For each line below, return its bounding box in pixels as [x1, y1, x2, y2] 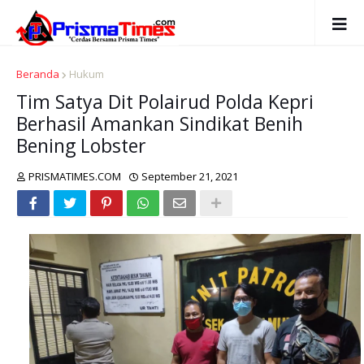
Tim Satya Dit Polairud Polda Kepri [16, 89, 314, 115]
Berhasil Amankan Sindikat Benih [16, 110, 303, 136]
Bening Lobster [16, 132, 146, 158]
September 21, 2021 [141, 169, 238, 184]
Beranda [16, 67, 59, 81]
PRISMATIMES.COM [28, 169, 121, 184]
